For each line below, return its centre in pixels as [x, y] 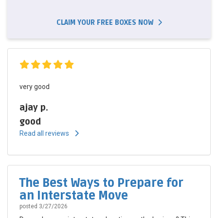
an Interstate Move [74, 196]
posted [29, 207]
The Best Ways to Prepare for [101, 183]
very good [35, 87]
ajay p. [34, 108]
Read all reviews [45, 134]
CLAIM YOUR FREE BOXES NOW [105, 23]
